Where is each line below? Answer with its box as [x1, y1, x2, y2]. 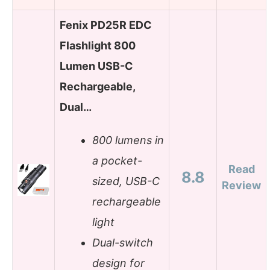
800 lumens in [92, 134, 164, 147]
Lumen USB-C [60, 59, 133, 72]
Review [222, 178, 261, 192]
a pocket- [92, 154, 142, 168]
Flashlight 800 [60, 39, 136, 52]
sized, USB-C [92, 175, 160, 188]
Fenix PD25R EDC [60, 18, 152, 31]
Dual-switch [92, 236, 153, 250]
